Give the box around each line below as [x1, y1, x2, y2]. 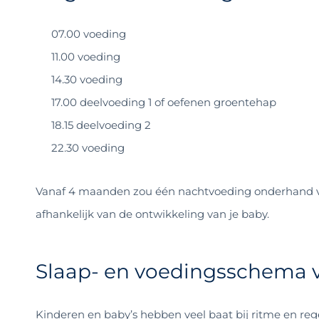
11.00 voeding [51, 49, 120, 63]
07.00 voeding [51, 26, 126, 41]
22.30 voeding [51, 140, 125, 155]
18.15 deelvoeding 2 [51, 117, 151, 132]
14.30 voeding [51, 72, 122, 86]
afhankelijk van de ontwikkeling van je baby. [36, 206, 269, 221]
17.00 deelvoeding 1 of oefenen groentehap [51, 95, 276, 109]
